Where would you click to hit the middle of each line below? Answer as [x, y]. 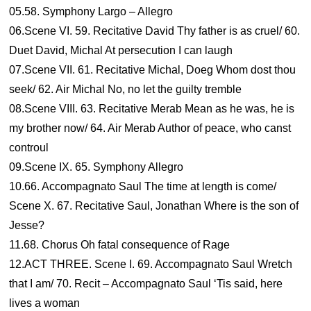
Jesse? [27, 225]
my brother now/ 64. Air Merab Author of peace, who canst [150, 128]
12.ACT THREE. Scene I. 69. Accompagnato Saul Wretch [151, 264]
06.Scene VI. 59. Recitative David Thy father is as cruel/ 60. [155, 31]
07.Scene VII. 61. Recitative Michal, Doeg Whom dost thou [153, 70]
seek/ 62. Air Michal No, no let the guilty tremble [126, 89]
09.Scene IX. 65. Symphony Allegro [96, 167]
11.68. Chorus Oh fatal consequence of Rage [120, 245]
